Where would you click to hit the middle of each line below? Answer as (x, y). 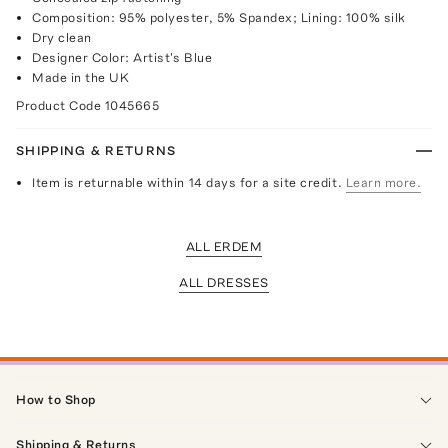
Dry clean (62, 37)
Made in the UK (81, 77)
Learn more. (383, 182)
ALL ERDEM (224, 246)
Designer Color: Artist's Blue (122, 57)
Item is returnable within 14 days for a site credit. (187, 182)
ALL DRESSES (224, 282)
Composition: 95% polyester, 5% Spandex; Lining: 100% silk (219, 17)
